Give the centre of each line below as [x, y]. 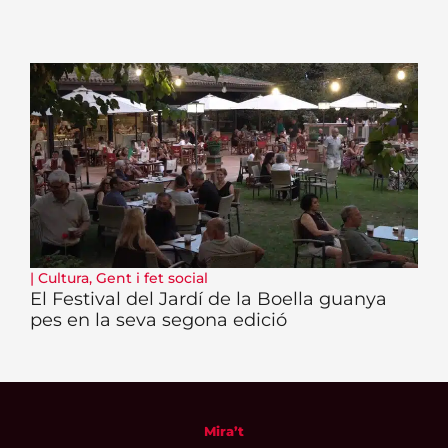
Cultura [63, 277]
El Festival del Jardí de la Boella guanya [208, 298]
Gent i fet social [152, 277]
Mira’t [224, 430]
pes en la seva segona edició [158, 319]
